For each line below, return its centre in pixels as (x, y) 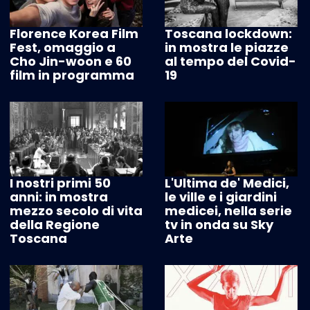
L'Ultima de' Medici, (227, 183)
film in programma (72, 75)
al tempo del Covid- (230, 62)
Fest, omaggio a (63, 48)
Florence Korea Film (74, 34)
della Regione (55, 225)
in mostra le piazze (227, 48)
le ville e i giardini (221, 197)
